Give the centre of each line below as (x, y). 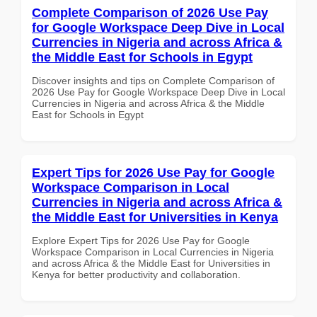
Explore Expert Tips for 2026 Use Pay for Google (141, 240)
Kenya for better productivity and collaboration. (136, 274)
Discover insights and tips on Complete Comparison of (153, 80)
